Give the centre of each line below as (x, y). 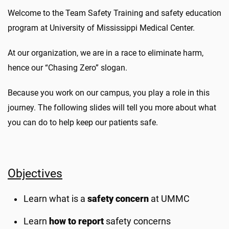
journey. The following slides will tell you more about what (112, 108)
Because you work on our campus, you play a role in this (109, 93)
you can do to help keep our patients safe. (83, 122)
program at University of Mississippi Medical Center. (101, 28)
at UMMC (170, 199)
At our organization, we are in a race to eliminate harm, (106, 53)
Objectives (35, 173)
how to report (78, 221)
